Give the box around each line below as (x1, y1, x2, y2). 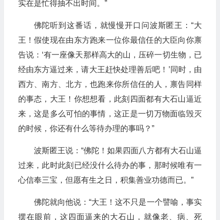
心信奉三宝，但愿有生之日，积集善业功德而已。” (18, 176, 193, 184)
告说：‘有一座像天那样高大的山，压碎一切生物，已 (18, 51, 202, 59)
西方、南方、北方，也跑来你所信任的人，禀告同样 (18, 80, 202, 88)
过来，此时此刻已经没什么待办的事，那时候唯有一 (18, 161, 202, 169)
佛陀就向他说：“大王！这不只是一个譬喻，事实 (33, 198, 202, 206)
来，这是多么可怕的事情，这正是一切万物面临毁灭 (18, 110, 202, 118)
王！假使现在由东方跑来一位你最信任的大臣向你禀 (18, 36, 202, 44)
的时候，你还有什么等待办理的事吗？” (18, 124, 154, 133)
